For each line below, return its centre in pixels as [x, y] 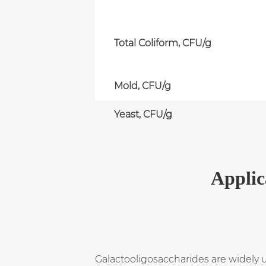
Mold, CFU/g [142, 85]
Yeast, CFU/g [143, 114]
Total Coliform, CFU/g [163, 43]
